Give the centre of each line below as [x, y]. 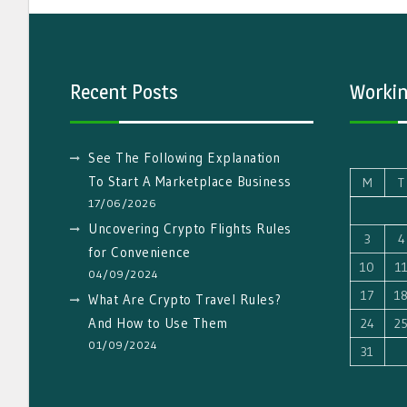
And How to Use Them [158, 323]
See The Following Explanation [184, 158]
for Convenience [139, 253]
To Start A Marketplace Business [190, 182]
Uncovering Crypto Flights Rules [190, 229]
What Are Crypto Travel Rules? [185, 300]
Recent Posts [124, 92]
